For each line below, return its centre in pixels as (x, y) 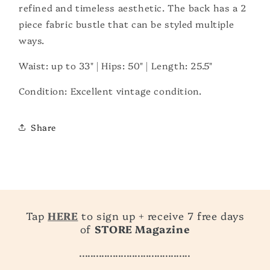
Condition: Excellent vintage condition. (110, 91)
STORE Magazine (142, 229)
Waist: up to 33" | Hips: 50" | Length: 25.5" (116, 66)
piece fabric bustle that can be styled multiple (127, 24)
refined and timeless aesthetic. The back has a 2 (133, 8)
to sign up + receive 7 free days (161, 216)
